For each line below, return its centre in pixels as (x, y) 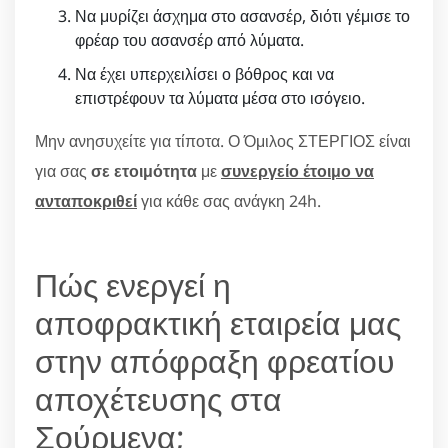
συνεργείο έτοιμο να (297, 170)
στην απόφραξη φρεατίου (215, 360)
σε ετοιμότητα (144, 170)
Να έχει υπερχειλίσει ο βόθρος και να (204, 73)
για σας (63, 170)
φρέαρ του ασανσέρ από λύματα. (189, 39)
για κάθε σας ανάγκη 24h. (229, 200)
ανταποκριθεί (86, 200)
